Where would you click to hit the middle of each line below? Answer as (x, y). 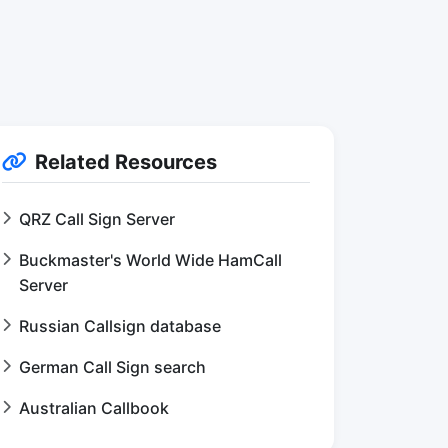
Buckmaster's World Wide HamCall (150, 260)
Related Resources (126, 162)
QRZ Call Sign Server (97, 219)
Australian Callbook (94, 408)
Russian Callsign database (120, 326)
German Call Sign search (112, 367)
